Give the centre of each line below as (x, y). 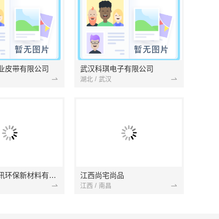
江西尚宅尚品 (102, 175)
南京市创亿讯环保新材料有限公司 (53, 175)
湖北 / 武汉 (96, 79)
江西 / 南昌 (96, 185)
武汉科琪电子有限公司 (117, 69)
